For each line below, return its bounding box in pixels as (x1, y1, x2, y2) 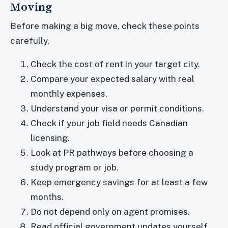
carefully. (10, 36, 49, 46)
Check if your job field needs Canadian (31, 118, 188, 129)
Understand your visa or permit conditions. (31, 103, 204, 114)
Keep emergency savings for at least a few (31, 177, 208, 188)
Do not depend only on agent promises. (31, 207, 190, 217)
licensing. (31, 133, 70, 144)
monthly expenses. (31, 89, 107, 99)
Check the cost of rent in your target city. (31, 59, 200, 70)
